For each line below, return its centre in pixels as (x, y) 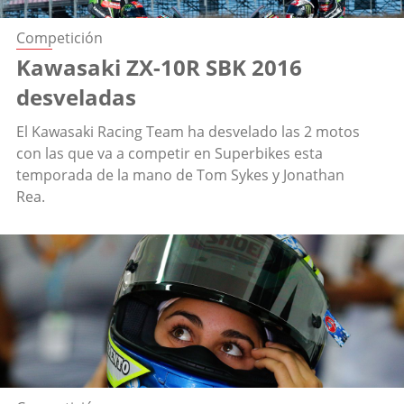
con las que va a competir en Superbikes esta (170, 154)
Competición (60, 38)
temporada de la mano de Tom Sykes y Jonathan (180, 175)
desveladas (76, 97)
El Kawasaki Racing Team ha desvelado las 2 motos (188, 132)
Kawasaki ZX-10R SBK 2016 (159, 68)
